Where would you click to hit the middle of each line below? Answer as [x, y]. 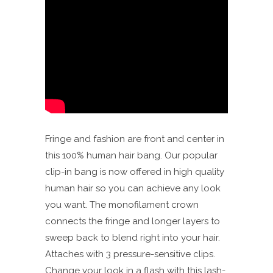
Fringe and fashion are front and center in [135, 139]
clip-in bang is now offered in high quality [135, 172]
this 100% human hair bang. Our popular [131, 155]
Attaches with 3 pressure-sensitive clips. [130, 254]
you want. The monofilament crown [122, 204]
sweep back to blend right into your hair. [133, 237]
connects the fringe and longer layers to [133, 221]
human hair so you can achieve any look [133, 188]
